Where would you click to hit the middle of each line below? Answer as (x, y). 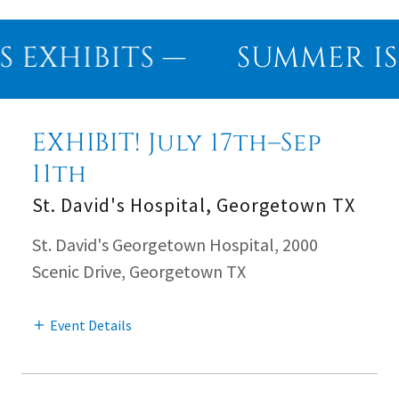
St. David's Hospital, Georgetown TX (194, 205)
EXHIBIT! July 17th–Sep (177, 143)
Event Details (91, 325)
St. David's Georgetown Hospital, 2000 (175, 245)
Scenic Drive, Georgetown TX (139, 272)
